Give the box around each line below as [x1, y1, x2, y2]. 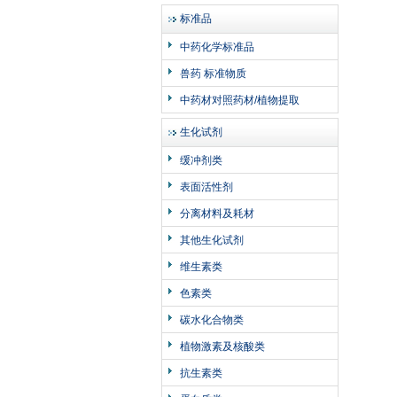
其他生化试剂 [180, 234, 244, 246]
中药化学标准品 [180, 41, 254, 53]
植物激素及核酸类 [180, 340, 265, 353]
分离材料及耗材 [180, 207, 254, 220]
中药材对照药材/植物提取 [180, 94, 300, 106]
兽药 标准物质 [180, 67, 246, 80]
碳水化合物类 [180, 314, 244, 326]
